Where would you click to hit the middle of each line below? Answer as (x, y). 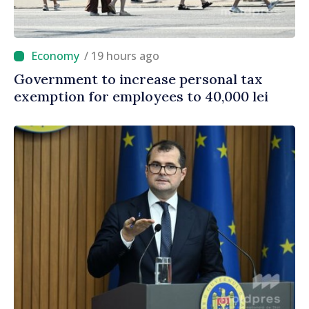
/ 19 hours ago (125, 56)
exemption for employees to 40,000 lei (141, 97)
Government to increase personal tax (138, 79)
